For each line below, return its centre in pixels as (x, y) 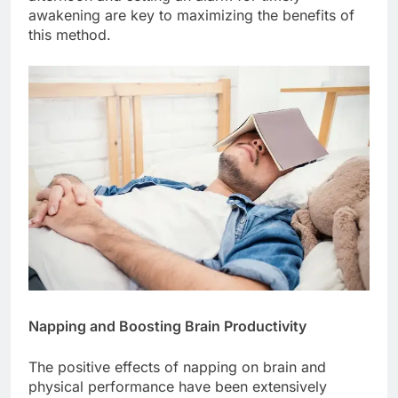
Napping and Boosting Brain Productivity (167, 326)
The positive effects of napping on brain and (177, 367)
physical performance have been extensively (178, 387)
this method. (70, 35)
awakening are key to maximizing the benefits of (191, 16)
